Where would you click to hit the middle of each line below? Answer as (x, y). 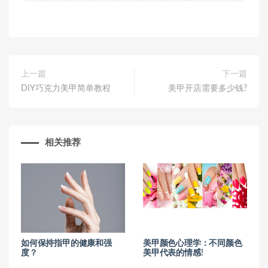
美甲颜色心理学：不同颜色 (193, 243)
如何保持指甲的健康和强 (66, 243)
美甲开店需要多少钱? (208, 89)
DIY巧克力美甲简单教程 (66, 89)
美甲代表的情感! (173, 253)
